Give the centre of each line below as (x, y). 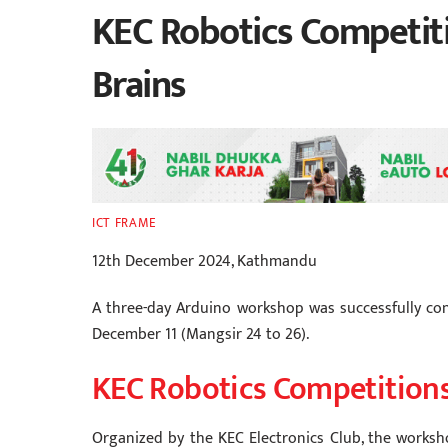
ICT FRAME (124, 222)
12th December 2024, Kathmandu (204, 262)
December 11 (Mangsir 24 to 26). (200, 334)
